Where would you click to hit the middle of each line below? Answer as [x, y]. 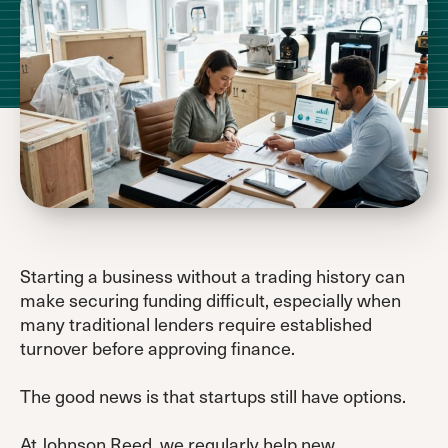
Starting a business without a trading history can [212, 275]
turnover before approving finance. [157, 347]
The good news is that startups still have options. [213, 395]
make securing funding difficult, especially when [210, 299]
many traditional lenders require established [196, 323]
